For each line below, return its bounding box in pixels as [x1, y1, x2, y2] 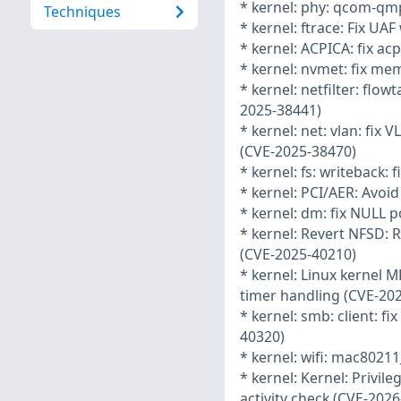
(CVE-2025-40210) [239, 244, 356, 265]
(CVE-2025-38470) [239, 141, 356, 162]
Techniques [43, 2, 121, 22]
